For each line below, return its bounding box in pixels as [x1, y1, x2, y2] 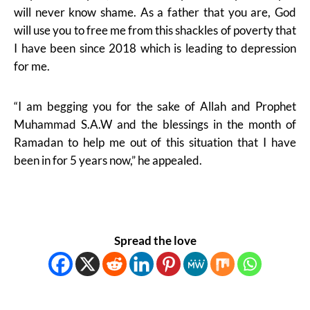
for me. [14, 59, 50, 73]
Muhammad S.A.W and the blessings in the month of [14, 117, 296, 131]
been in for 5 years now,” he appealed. [14, 153, 202, 167]
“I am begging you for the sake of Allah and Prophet [14, 99, 296, 113]
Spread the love [113, 233, 197, 248]
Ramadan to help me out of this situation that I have [14, 135, 296, 149]
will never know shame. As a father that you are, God [14, 5, 296, 19]
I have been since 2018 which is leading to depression [14, 41, 296, 55]
